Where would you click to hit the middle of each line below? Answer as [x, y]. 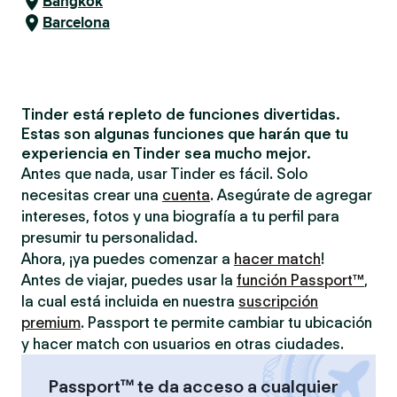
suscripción [278, 301]
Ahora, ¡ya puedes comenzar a [128, 259]
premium [51, 323]
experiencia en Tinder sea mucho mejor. [166, 153]
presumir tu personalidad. [109, 237]
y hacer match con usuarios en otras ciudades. [183, 344]
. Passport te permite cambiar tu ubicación [226, 323]
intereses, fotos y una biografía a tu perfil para [180, 216]
